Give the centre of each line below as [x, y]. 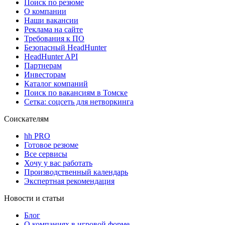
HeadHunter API [51, 56]
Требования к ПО [54, 38]
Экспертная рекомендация [69, 181]
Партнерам [43, 65]
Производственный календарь [76, 172]
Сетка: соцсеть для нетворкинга [79, 101]
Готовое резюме [51, 145]
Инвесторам [45, 74]
